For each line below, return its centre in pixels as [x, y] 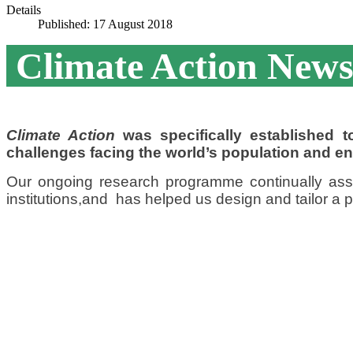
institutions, [44, 199]
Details [24, 9]
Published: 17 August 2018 [105, 24]
